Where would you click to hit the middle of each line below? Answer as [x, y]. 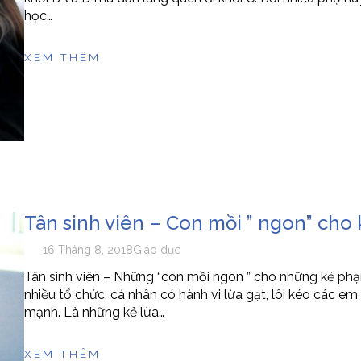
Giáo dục [157, 250]
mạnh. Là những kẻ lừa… [94, 313]
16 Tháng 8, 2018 [88, 250]
